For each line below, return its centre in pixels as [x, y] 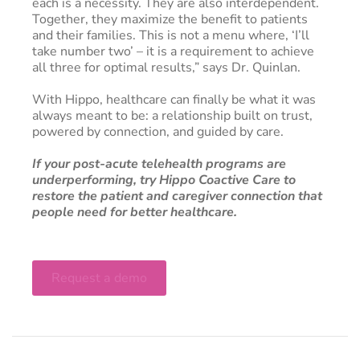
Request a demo [99, 278]
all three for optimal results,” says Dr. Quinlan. [166, 67]
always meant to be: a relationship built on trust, [172, 115]
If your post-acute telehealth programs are [159, 164]
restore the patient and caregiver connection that [177, 196]
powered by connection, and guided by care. [158, 131]
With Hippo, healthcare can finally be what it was [174, 99]
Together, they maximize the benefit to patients [170, 19]
